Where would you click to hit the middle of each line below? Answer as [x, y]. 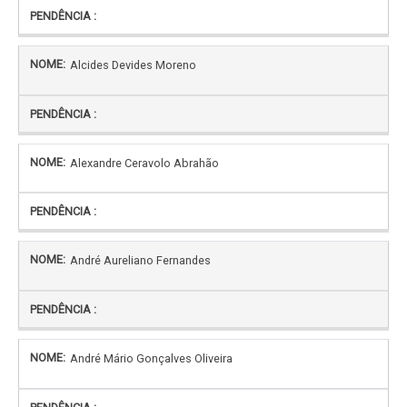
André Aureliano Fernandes [140, 261]
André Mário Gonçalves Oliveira [151, 359]
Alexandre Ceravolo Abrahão [144, 163]
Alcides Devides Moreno [133, 65]
